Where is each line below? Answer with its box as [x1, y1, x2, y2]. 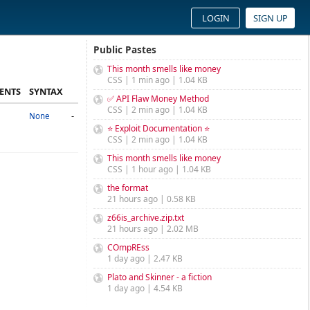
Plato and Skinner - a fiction [107, 271, 212, 283]
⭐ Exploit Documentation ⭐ [107, 122, 210, 134]
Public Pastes [93, 43, 156, 56]
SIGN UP [253, 12, 288, 24]
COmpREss [107, 241, 149, 253]
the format [107, 182, 148, 194]
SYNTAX [29, 85, 63, 98]
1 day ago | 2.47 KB [107, 253, 183, 264]
